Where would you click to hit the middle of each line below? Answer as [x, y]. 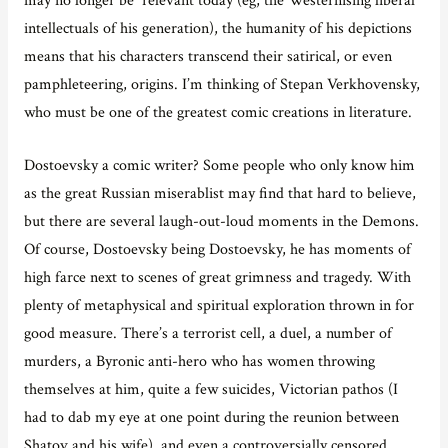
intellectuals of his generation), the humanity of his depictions [217, 27]
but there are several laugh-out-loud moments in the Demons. [221, 220]
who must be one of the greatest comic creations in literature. [217, 111]
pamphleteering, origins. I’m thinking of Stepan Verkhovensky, [221, 83]
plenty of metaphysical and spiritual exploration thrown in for [218, 304]
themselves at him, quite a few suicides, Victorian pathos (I [210, 388]
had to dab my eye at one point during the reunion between [211, 416]
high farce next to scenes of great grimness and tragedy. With [217, 276]
